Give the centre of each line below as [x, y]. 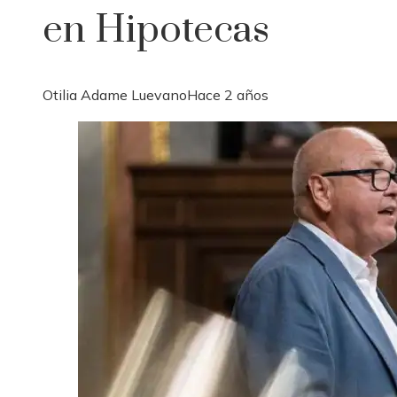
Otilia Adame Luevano [115, 95]
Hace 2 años [228, 95]
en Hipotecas [156, 31]
